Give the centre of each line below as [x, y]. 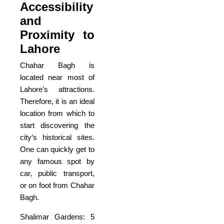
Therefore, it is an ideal [57, 101]
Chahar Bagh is [57, 65]
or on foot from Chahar [57, 185]
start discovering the [57, 125]
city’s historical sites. [57, 137]
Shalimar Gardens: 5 [57, 216]
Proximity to [57, 34]
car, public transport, [57, 173]
